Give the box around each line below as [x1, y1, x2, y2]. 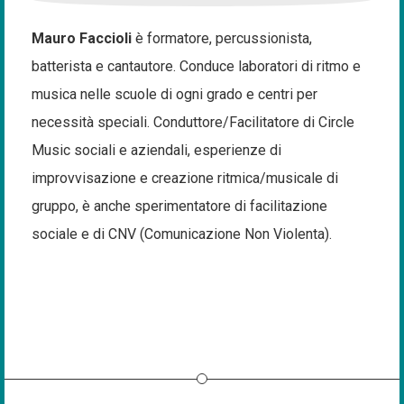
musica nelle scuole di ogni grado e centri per [32, 86, 317, 103]
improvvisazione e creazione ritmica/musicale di [32, 170, 338, 187]
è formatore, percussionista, [135, 30, 312, 47]
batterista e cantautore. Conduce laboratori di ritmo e [32, 58, 361, 75]
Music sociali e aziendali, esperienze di [32, 142, 281, 159]
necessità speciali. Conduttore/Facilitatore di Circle [32, 114, 354, 131]
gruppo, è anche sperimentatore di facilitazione [32, 197, 327, 215]
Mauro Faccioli [32, 30, 135, 47]
